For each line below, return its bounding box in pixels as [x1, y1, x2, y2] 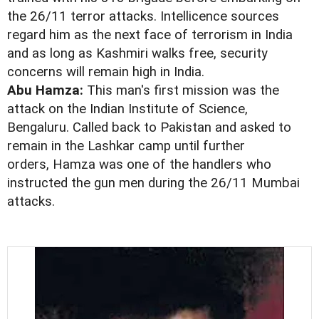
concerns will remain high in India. [7, 64, 204, 80]
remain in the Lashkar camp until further [7, 138, 245, 155]
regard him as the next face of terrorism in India [7, 27, 293, 43]
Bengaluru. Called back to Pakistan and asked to [7, 120, 291, 136]
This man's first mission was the [83, 83, 279, 99]
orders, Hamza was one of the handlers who [7, 157, 271, 173]
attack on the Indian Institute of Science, [7, 101, 248, 117]
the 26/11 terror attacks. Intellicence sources [7, 9, 279, 25]
